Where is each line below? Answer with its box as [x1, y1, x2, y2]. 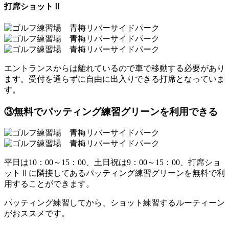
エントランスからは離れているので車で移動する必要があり [4, 63, 225, 73]
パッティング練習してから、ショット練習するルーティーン [4, 198, 225, 208]
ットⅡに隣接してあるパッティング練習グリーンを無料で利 [4, 169, 225, 178]
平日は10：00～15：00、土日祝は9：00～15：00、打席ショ [4, 158, 221, 167]
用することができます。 [4, 179, 94, 189]
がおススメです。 [4, 209, 70, 218]
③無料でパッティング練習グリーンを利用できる [4, 106, 218, 117]
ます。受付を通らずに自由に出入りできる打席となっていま [4, 74, 225, 83]
